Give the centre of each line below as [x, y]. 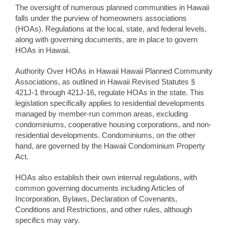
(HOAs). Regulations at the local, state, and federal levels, [111, 29]
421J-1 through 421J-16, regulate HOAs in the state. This [110, 93]
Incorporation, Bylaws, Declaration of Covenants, [96, 199]
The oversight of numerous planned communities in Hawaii [112, 8]
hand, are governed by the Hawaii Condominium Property [110, 146]
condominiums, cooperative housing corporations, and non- [113, 125]
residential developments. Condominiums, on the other [105, 135]
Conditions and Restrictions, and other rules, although [104, 210]
